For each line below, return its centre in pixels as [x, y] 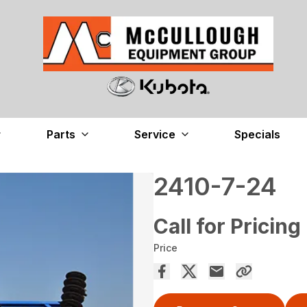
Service [155, 135]
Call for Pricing [227, 226]
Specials [257, 135]
